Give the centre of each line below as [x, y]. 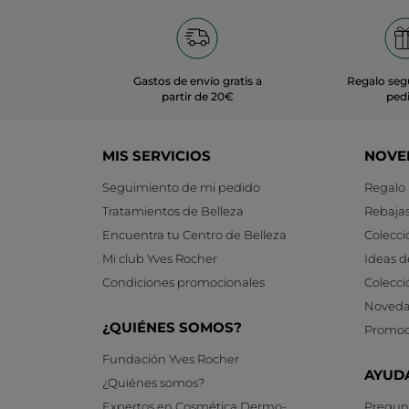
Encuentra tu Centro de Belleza [194, 235]
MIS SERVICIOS [157, 156]
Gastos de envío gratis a [197, 81]
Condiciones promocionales [184, 283]
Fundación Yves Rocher [171, 359]
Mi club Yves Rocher [160, 259]
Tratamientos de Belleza [173, 211]
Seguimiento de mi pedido [181, 188]
